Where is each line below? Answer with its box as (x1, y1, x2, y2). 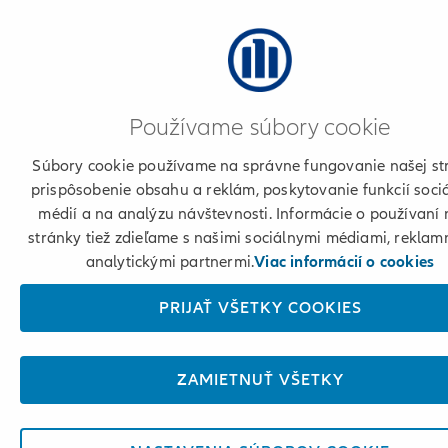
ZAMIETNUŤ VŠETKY (176, 370, 344, 390)
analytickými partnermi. (85, 252, 255, 272)
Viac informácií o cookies (254, 252, 435, 272)
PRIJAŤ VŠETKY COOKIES (158, 298, 362, 318)
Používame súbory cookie (128, 113, 392, 142)
